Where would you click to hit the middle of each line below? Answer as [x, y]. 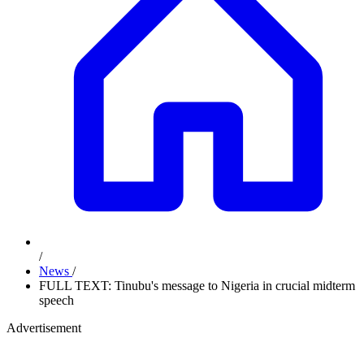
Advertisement [44, 328]
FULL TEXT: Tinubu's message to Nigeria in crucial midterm [197, 286]
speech [56, 300]
